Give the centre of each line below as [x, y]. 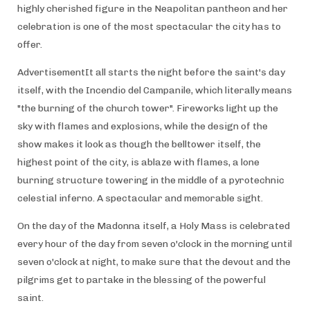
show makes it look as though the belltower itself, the [139, 144]
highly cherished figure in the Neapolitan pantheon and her [152, 8]
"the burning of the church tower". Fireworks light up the [147, 108]
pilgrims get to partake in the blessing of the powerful [141, 280]
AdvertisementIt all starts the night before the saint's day [151, 72]
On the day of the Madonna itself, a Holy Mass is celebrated [153, 226]
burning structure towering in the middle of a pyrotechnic [151, 180]
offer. [29, 44]
